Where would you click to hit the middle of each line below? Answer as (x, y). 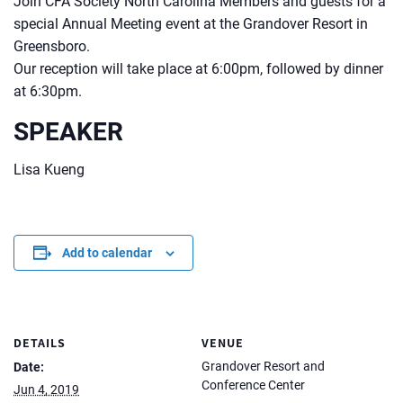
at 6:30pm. (48, 91)
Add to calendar (107, 252)
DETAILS (40, 342)
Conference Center (253, 385)
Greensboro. (52, 46)
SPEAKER (68, 132)
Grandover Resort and (263, 366)
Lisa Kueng (49, 169)
